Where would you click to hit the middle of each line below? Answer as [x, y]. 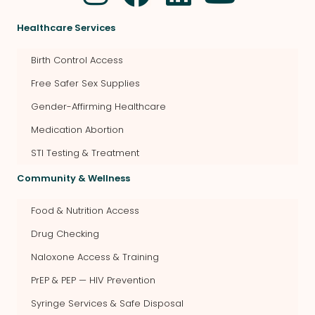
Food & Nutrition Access [85, 210]
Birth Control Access [77, 60]
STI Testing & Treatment [85, 153]
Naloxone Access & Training [95, 257]
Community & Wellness [73, 178]
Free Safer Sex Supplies [85, 83]
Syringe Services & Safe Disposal [107, 303]
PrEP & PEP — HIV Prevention [93, 280]
